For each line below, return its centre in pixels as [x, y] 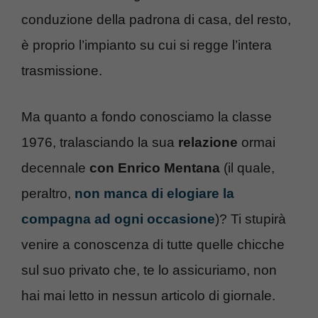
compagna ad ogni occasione [118, 219]
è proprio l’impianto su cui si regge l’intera [147, 45]
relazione [208, 142]
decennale [55, 168]
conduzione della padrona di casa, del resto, [156, 20]
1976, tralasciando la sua [100, 142]
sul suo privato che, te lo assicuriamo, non [149, 270]
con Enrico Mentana [155, 168]
